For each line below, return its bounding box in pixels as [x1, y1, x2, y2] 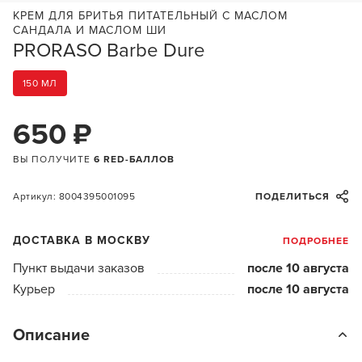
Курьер [13, 281, 55, 297]
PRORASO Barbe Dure [13, 39, 205, 62]
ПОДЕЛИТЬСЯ [255, 191, 330, 202]
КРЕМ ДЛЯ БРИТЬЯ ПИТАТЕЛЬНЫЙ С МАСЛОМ [13, 9, 288, 23]
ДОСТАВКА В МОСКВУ [13, 234, 150, 247]
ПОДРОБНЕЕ [283, 235, 349, 246]
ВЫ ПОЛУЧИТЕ [13, 154, 94, 165]
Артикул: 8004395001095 [13, 191, 135, 202]
